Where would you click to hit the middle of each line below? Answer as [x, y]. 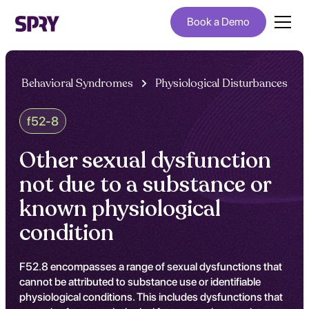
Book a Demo [218, 22]
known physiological [120, 209]
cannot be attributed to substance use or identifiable [140, 282]
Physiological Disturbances [221, 83]
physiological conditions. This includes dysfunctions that [151, 297]
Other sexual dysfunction [145, 161]
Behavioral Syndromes [77, 83]
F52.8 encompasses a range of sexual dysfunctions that [151, 267]
